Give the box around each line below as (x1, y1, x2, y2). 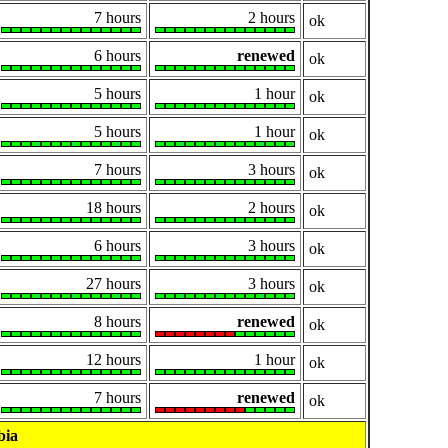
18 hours (86, 199, 141, 217)
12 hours (86, 351, 141, 369)
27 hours (86, 275, 141, 293)
